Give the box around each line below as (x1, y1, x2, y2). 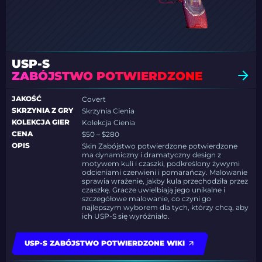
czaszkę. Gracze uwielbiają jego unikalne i (82, 185, 226, 195)
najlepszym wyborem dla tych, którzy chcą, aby (82, 203, 249, 212)
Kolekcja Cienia (82, 118, 136, 127)
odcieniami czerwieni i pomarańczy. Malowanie (82, 168, 248, 177)
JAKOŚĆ (12, 94, 42, 104)
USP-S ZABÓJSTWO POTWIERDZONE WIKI (25, 239, 185, 248)
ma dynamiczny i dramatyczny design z (82, 150, 222, 160)
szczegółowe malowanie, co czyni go (82, 194, 212, 204)
